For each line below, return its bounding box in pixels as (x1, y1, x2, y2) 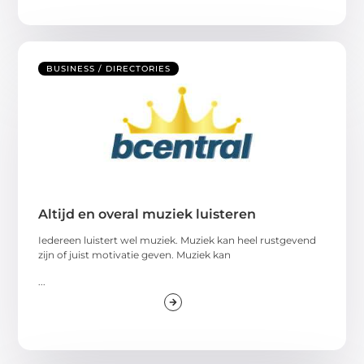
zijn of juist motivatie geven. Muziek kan (38, 249, 232, 262)
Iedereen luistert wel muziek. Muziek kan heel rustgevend (38, 234, 317, 247)
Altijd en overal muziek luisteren (38, 206, 257, 223)
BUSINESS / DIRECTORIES (46, 63, 171, 75)
